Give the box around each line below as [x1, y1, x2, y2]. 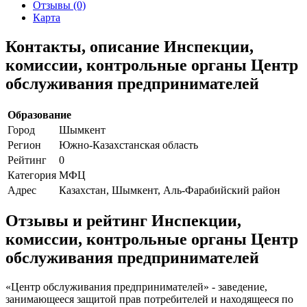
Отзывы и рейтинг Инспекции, [5, 212, 241, 230]
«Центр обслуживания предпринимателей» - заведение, [5, 281, 267, 293]
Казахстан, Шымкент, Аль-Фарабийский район [59, 184, 280, 196]
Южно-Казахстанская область [59, 138, 198, 151]
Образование [8, 108, 71, 121]
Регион [8, 138, 41, 151]
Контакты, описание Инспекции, [5, 37, 254, 56]
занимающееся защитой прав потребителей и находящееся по [5, 293, 293, 306]
